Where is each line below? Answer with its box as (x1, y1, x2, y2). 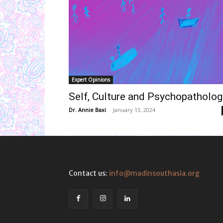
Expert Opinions (72, 76, 110, 83)
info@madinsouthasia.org (109, 169, 200, 178)
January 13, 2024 (113, 106, 155, 113)
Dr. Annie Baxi (69, 106, 106, 113)
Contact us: (69, 169, 109, 178)
